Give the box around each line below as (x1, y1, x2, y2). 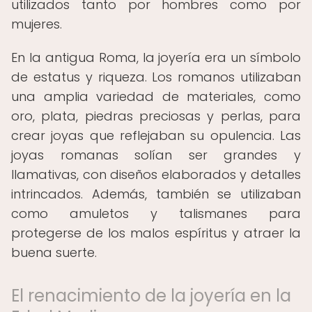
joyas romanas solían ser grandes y (11, 146, 301, 164)
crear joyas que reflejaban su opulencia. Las (11, 127, 301, 144)
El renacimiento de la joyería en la (11, 284, 291, 307)
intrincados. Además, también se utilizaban (11, 185, 301, 203)
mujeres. (11, 15, 62, 33)
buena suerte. (11, 244, 97, 261)
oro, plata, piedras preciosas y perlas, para (11, 107, 301, 125)
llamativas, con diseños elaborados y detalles (11, 166, 301, 183)
